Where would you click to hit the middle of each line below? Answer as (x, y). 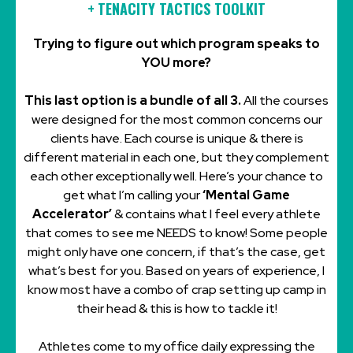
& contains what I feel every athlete (216, 214)
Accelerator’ (72, 214)
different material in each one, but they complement (176, 158)
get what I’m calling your (133, 195)
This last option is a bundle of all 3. (134, 101)
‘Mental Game (246, 195)
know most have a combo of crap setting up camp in (176, 290)
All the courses (286, 101)
